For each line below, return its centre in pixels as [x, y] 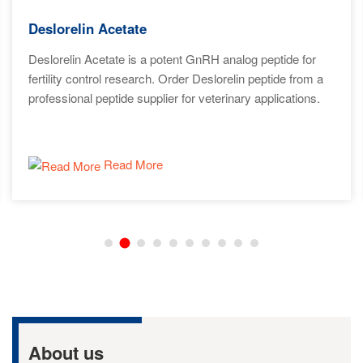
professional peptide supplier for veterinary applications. [174, 98]
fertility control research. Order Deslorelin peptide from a [176, 78]
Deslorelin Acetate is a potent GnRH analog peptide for [172, 59]
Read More [132, 164]
